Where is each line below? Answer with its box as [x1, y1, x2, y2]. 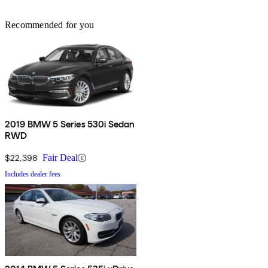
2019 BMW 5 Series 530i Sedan [5, 118, 135, 130]
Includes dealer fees [5, 170, 60, 179]
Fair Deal [42, 153, 78, 163]
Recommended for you [5, 20, 95, 31]
